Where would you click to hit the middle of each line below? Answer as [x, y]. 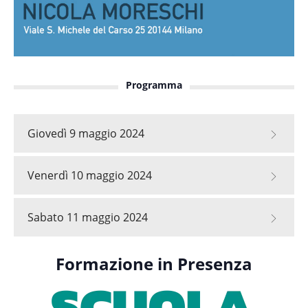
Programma [154, 85]
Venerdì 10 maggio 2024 [90, 175]
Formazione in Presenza [154, 264]
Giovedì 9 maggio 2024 [86, 133]
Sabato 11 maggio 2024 [88, 217]
